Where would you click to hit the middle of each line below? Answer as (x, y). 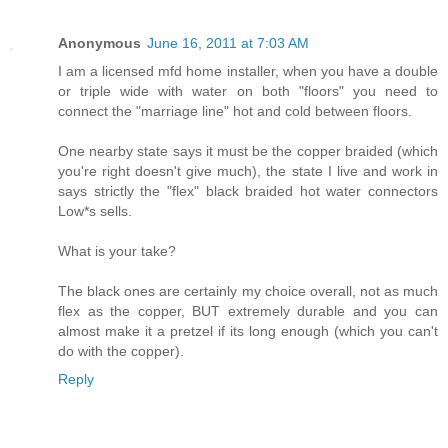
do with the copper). (121, 350)
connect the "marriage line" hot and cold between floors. (235, 110)
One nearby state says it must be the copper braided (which (248, 150)
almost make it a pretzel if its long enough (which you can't (248, 330)
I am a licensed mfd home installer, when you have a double (248, 70)
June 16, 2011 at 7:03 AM (228, 42)
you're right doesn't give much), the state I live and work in (248, 170)
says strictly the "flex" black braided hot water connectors (248, 190)
